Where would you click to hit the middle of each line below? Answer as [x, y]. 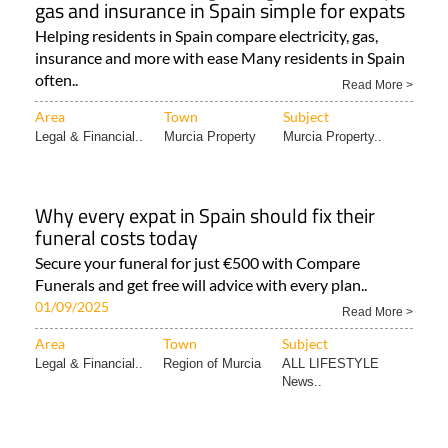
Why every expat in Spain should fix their [205, 216]
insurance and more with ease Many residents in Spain [220, 58]
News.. [302, 382]
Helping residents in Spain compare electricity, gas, [206, 36]
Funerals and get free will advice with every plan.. [201, 285]
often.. [56, 80]
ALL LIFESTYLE [330, 364]
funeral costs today [116, 238]
